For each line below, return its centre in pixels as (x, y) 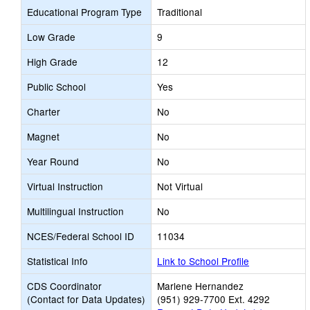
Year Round (53, 161)
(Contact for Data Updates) (86, 299)
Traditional (180, 12)
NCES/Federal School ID (81, 236)
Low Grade (51, 37)
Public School (56, 86)
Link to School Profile (203, 261)
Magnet (43, 136)
